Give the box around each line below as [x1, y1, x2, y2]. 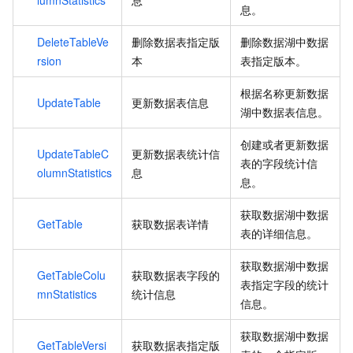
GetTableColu [37, 266, 106, 283]
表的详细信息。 [240, 225, 318, 241]
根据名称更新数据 [240, 84, 329, 101]
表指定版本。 [240, 52, 307, 69]
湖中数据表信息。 [240, 103, 329, 120]
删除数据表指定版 [132, 33, 220, 50]
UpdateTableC [37, 145, 109, 162]
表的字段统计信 [240, 154, 318, 171]
